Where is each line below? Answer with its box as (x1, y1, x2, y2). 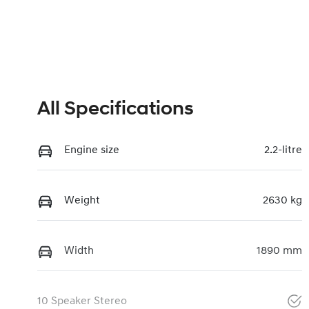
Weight (64, 195, 100, 207)
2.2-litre (263, 145, 302, 157)
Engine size (64, 145, 119, 157)
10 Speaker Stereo (37, 296, 127, 308)
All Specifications (37, 100, 194, 120)
